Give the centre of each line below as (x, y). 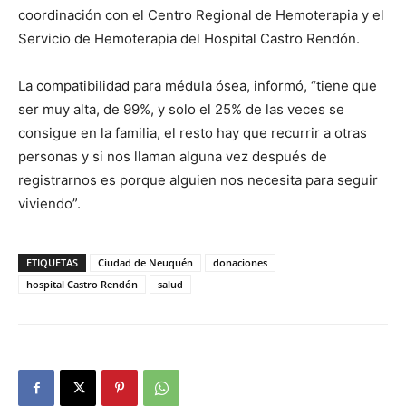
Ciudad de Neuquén (145, 262)
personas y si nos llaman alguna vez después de (173, 156)
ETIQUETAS (52, 262)
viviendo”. (49, 203)
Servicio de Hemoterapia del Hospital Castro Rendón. (189, 39)
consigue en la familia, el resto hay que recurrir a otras (193, 133)
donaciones (240, 262)
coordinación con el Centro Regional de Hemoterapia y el (201, 15)
